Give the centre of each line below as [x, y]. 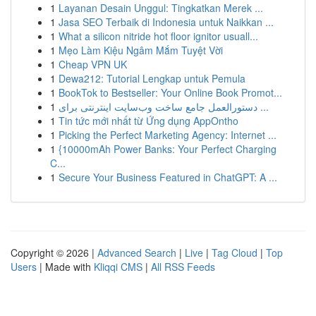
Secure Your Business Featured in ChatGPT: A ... [168, 177]
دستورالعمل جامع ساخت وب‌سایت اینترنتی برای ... [263, 107]
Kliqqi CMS [118, 267]
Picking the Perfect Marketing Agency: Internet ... [168, 135]
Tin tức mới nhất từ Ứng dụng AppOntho [148, 121]
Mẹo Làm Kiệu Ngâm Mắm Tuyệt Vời [141, 50]
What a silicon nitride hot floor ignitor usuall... [158, 36]
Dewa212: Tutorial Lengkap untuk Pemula [152, 78]
